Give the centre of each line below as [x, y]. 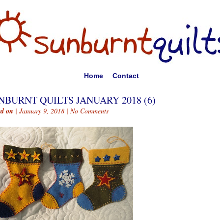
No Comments [89, 111]
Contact [125, 76]
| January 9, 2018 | [42, 111]
